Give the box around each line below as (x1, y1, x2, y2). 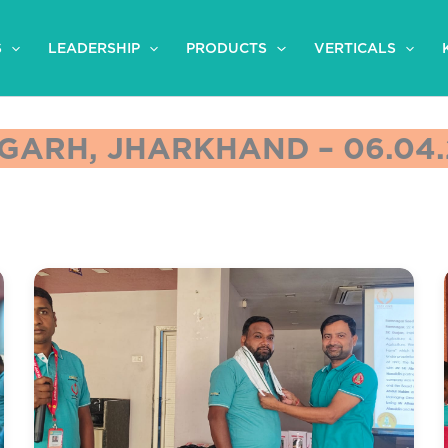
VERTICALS (313, 40, 396, 57)
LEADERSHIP (48, 40, 141, 57)
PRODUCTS (186, 40, 268, 57)
